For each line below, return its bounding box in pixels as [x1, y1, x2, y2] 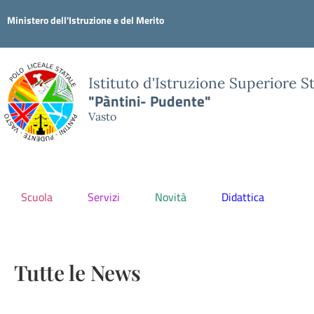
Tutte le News [14, 259, 141, 287]
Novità [155, 189, 186, 205]
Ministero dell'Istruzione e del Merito [7, 13, 164, 27]
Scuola [21, 189, 53, 205]
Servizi [88, 189, 120, 205]
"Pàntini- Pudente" [88, 89, 211, 112]
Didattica [221, 189, 264, 205]
